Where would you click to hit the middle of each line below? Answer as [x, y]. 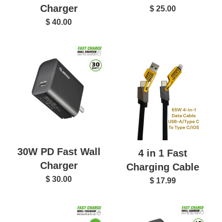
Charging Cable [163, 167]
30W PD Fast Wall [59, 151]
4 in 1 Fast [163, 153]
